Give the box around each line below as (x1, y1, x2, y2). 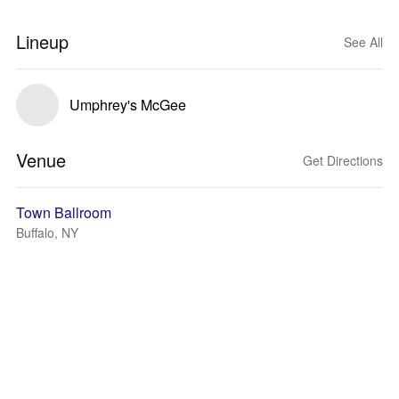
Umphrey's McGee (69, 94, 186, 115)
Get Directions (303, 151, 383, 169)
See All (344, 33, 383, 51)
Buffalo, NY (16, 224, 78, 241)
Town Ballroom (16, 202, 111, 223)
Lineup (16, 28, 69, 54)
